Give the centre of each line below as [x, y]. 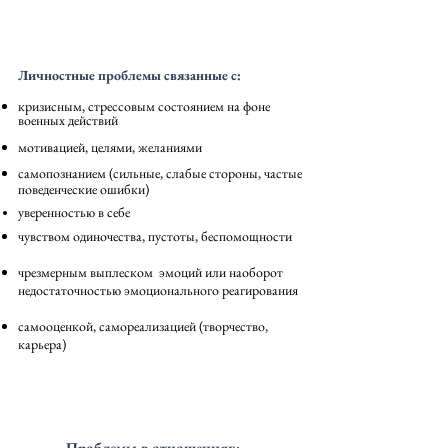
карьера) [42, 344]
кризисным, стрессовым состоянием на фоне [144, 106]
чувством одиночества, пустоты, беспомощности [155, 236]
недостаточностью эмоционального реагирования [158, 290]
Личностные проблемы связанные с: [131, 75]
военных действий [68, 120]
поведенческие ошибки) [83, 189]
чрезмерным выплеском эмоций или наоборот [150, 272]
